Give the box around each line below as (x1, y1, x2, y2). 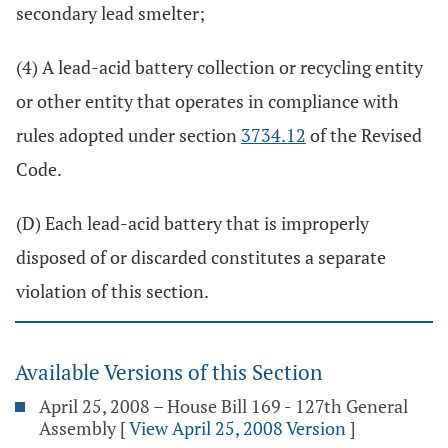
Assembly (39, 416, 116, 440)
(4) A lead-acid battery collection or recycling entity (16, 55, 423, 79)
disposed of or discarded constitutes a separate (16, 245, 386, 269)
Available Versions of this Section (15, 358, 322, 386)
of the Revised (306, 123, 422, 147)
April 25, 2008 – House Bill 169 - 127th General (39, 394, 408, 418)
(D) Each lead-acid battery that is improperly (16, 211, 369, 235)
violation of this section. (16, 279, 209, 303)
